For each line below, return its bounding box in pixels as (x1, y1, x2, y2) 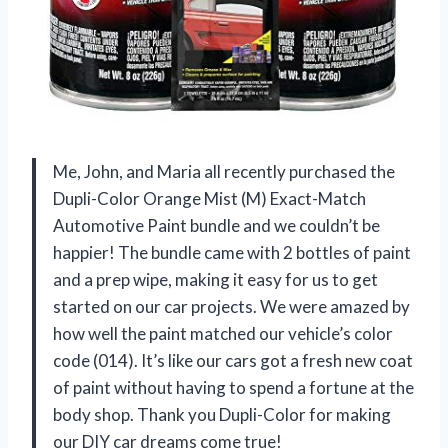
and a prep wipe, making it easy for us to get (53, 269, 378, 291)
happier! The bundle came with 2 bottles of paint (53, 242, 411, 264)
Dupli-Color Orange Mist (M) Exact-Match (53, 188, 366, 210)
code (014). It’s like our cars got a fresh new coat (53, 350, 413, 372)
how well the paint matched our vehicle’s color (53, 323, 393, 345)
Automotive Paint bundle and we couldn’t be (53, 215, 380, 237)
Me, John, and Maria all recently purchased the (53, 161, 395, 183)
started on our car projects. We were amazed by (53, 296, 410, 318)
